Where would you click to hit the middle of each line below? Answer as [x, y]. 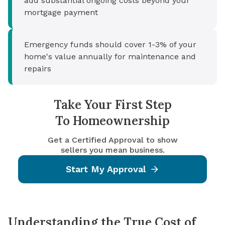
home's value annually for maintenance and [110, 57]
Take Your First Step [113, 105]
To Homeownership [113, 121]
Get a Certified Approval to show [113, 140]
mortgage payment [61, 13]
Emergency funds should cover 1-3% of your [110, 45]
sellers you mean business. [113, 150]
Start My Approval [105, 169]
